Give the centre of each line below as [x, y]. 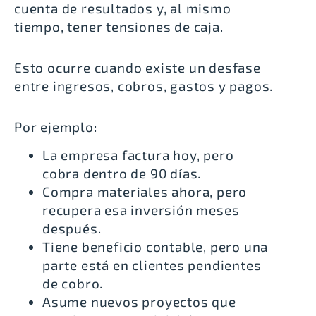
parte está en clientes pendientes [152, 265]
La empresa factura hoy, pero [138, 155]
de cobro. [73, 284]
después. [72, 229]
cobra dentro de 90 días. [122, 174]
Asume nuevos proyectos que [139, 302]
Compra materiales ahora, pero [145, 192]
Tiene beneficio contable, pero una [156, 247]
